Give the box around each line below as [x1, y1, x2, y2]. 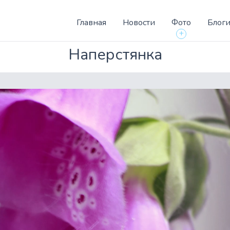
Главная [76, 17, 106, 28]
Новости [123, 17, 155, 28]
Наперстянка [68, 44, 162, 65]
